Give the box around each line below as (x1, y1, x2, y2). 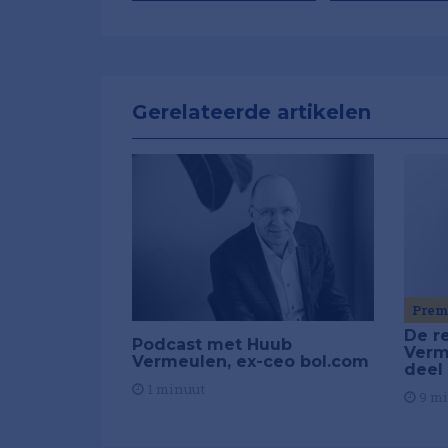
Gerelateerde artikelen (132, 100, 371, 124)
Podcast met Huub (132, 334, 292, 354)
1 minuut (144, 379, 205, 398)
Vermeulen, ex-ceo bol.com (132, 351, 369, 371)
